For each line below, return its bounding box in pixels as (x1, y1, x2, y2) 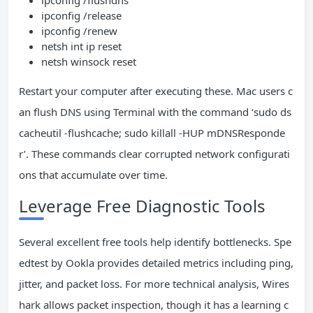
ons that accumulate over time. (19, 168, 168, 182)
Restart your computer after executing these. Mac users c (19, 84, 293, 98)
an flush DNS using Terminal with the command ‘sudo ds (19, 105, 291, 119)
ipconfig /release (41, 8, 122, 22)
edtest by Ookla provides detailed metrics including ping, (19, 256, 293, 270)
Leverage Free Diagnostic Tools (19, 194, 265, 217)
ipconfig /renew (41, 24, 117, 38)
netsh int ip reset (41, 39, 122, 53)
